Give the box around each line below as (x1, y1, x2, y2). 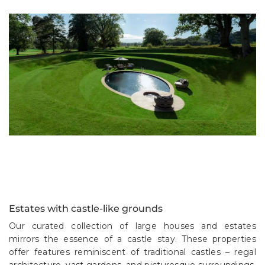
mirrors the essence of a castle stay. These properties (9, 233, 256, 244)
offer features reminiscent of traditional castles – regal (9, 246, 256, 257)
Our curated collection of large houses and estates (9, 220, 256, 231)
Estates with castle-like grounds (9, 202, 163, 214)
